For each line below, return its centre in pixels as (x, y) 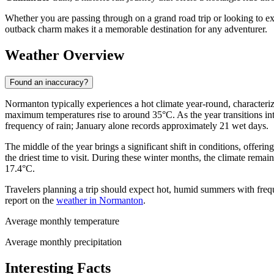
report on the (31, 201)
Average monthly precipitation (63, 242)
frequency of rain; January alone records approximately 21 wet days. (137, 126)
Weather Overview (65, 55)
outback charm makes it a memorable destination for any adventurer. (136, 29)
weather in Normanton (100, 201)
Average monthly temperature (62, 221)
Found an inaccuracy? (49, 83)
